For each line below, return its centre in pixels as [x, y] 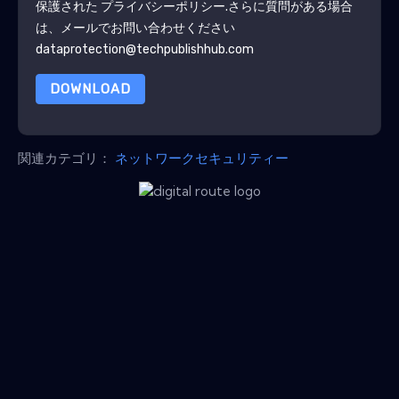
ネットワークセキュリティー [202, 158]
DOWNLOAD [90, 89]
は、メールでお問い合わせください [135, 28]
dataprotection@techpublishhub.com [144, 49]
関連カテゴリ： [66, 158]
